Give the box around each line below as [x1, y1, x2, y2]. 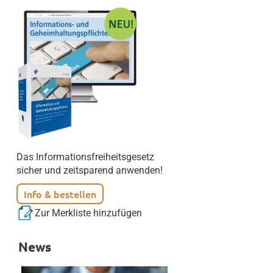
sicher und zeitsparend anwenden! [16, 165, 163, 176]
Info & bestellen [24, 187, 96, 200]
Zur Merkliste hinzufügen [35, 207, 142, 219]
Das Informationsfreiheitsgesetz [16, 151, 154, 163]
